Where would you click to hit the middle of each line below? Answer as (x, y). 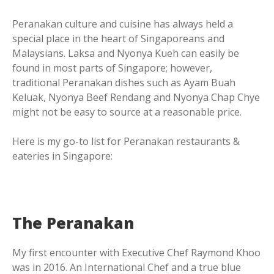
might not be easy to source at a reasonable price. (127, 112)
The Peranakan (73, 223)
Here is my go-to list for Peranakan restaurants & (126, 142)
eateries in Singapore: (62, 156)
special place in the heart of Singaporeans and (118, 39)
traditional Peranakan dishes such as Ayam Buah (124, 83)
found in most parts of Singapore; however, (112, 68)
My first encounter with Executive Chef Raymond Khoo (136, 253)
